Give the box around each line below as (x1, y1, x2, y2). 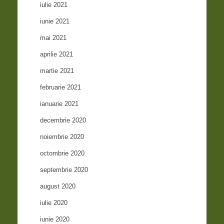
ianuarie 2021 (40, 100, 79, 108)
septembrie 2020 (40, 166, 88, 174)
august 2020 (40, 182, 76, 190)
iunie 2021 (40, 17, 70, 25)
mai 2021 (40, 34, 67, 42)
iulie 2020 (40, 199, 68, 207)
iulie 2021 (40, 1, 68, 9)
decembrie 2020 (40, 116, 86, 124)
